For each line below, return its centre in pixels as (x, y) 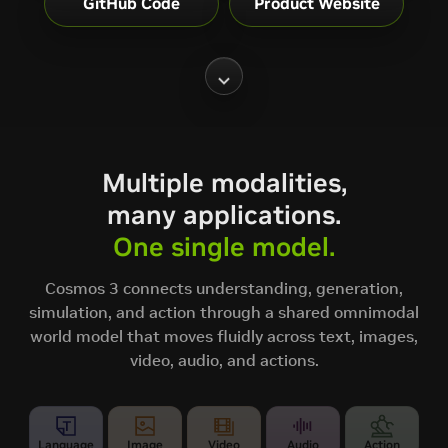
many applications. (224, 214)
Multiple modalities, (224, 182)
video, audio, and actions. (224, 359)
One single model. (224, 246)
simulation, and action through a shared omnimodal (224, 311)
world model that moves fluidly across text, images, (224, 335)
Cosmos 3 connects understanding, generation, (224, 287)
